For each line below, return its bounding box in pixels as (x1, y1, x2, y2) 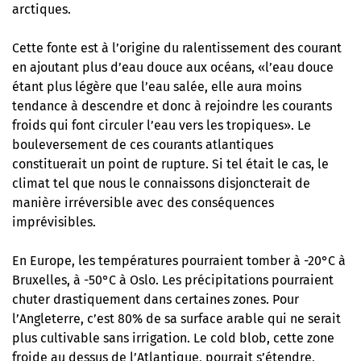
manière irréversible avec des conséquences (12, 195, 274, 211)
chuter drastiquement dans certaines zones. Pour (12, 292, 299, 308)
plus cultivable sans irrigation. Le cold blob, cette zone (12, 330, 334, 346)
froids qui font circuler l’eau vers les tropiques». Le (12, 118, 311, 134)
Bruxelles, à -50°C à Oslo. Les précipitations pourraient (12, 272, 334, 288)
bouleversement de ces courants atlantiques (12, 137, 273, 153)
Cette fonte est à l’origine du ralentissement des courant (12, 40, 342, 56)
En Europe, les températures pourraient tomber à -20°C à (12, 253, 346, 269)
